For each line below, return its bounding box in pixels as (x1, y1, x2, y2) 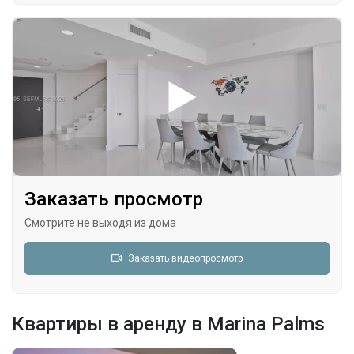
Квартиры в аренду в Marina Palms (12, 313, 325, 335)
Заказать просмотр (24, 188, 203, 210)
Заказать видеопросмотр (128, 253, 243, 264)
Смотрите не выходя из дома (24, 217, 176, 229)
